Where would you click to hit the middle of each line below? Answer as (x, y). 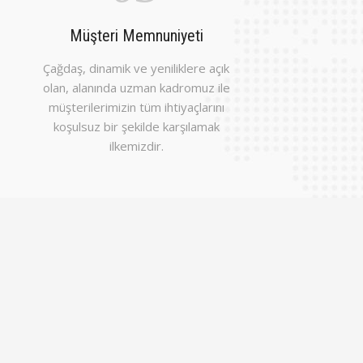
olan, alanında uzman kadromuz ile (136, 88)
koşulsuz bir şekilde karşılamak (136, 126)
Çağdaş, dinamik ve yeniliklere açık (137, 68)
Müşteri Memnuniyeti (136, 36)
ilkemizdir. (136, 146)
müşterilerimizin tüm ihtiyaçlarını (136, 107)
